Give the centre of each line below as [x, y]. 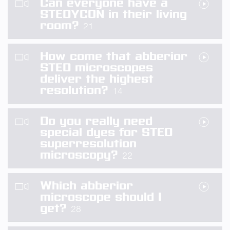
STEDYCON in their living [113, 14]
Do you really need [96, 121]
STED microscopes [97, 68]
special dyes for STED [106, 132]
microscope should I [101, 197]
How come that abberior [114, 56]
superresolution [88, 143]
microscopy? [81, 155]
